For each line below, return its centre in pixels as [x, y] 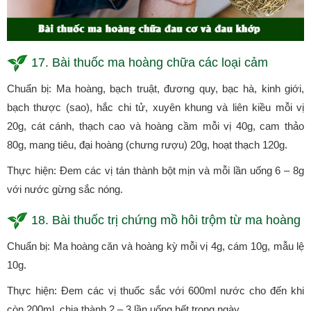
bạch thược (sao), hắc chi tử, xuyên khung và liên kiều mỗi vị [155, 108]
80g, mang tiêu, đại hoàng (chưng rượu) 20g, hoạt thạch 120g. [147, 145]
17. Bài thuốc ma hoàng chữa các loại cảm [150, 63]
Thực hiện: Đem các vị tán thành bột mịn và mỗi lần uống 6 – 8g [155, 171]
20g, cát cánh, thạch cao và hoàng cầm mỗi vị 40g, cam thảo [155, 126]
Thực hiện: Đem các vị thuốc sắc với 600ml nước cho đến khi [155, 291]
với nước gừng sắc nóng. [65, 190]
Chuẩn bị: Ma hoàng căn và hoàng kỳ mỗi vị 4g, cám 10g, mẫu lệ [155, 246]
